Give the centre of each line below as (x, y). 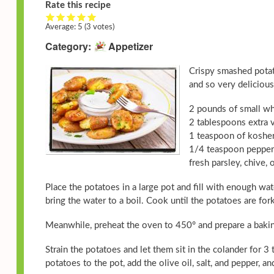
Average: (61, 27)
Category (67, 46)
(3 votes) (99, 27)
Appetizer (131, 46)
